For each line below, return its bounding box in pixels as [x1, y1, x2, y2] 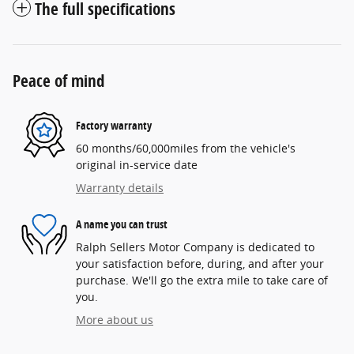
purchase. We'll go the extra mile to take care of [76, 273, 328, 288]
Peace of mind [13, 70, 104, 92]
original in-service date [76, 157, 198, 173]
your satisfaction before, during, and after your [76, 256, 324, 272]
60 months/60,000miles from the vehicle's [76, 141, 296, 156]
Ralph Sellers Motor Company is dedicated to [76, 239, 314, 255]
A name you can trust [76, 216, 168, 232]
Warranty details [76, 180, 164, 196]
